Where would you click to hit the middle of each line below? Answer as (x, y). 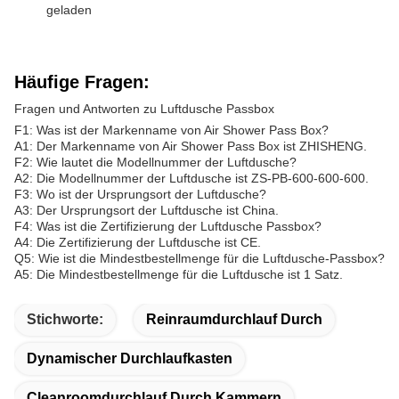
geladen (69, 10)
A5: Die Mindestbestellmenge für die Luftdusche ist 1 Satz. (179, 274)
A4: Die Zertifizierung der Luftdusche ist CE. (138, 242)
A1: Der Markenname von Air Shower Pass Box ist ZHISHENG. (191, 146)
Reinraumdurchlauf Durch (234, 319)
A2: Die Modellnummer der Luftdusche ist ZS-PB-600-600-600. (191, 178)
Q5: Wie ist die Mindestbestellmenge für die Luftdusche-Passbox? (199, 258)
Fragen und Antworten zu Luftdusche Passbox (144, 109)
